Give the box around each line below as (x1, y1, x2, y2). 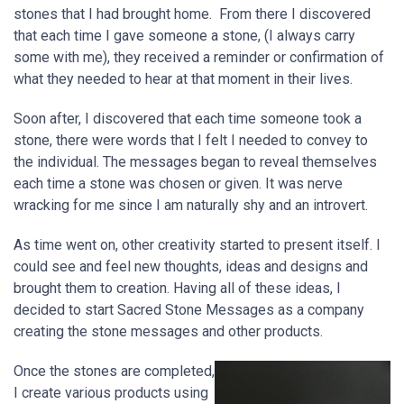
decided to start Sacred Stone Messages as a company (14, 301, 364, 318)
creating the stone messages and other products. (14, 323, 326, 340)
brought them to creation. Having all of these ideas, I (14, 280, 341, 297)
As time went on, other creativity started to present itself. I (14, 236, 381, 253)
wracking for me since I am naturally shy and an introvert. (14, 197, 368, 214)
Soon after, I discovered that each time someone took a (14, 110, 362, 127)
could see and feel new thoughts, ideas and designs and (14, 258, 368, 275)
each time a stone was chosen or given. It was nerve (14, 175, 343, 192)
